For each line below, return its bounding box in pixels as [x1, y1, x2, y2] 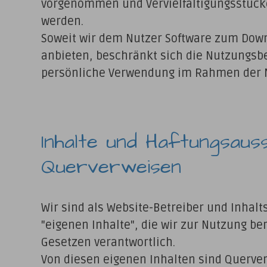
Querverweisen [41, 153, 181, 181]
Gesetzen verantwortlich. [41, 235, 175, 250]
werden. [41, 14, 83, 29]
